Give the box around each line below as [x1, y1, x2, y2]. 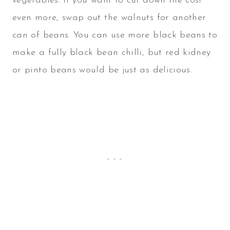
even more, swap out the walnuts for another [12, 13, 206, 23]
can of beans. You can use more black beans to [12, 30, 218, 41]
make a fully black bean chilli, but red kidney [12, 48, 211, 58]
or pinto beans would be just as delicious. [12, 65, 193, 75]
